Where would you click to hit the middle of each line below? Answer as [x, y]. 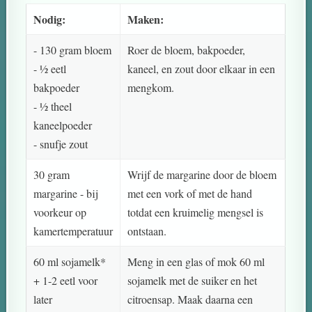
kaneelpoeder [63, 125]
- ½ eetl [50, 68]
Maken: [146, 19]
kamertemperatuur [73, 231]
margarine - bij [66, 193]
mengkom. [151, 87]
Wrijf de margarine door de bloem [202, 174]
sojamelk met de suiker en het [193, 280]
